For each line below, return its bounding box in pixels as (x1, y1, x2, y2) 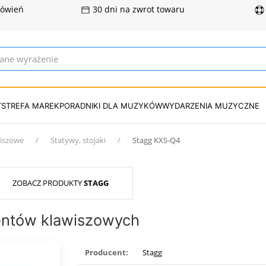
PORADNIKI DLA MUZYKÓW (59, 100, 162, 110)
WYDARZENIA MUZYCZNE (162, 100, 259, 110)
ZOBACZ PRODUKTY (12, 178, 84, 188)
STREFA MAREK (1, 100, 59, 110)
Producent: (85, 247, 129, 258)
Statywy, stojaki (50, 135, 106, 145)
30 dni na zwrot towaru (90, 4, 185, 15)
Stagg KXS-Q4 (132, 135, 180, 145)
